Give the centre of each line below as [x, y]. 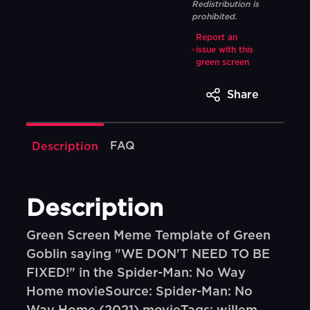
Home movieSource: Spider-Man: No [140, 292]
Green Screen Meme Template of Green [149, 236]
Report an [216, 37]
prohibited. [214, 17]
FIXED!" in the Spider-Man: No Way [136, 273]
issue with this [224, 50]
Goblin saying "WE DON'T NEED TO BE [148, 255]
